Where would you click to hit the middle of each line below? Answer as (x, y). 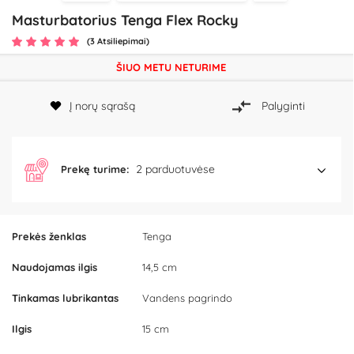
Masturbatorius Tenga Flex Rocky (125, 20)
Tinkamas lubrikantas (65, 298)
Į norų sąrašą (103, 105)
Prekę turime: (95, 169)
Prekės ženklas (49, 237)
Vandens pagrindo (187, 298)
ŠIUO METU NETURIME (171, 67)
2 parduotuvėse (175, 169)
